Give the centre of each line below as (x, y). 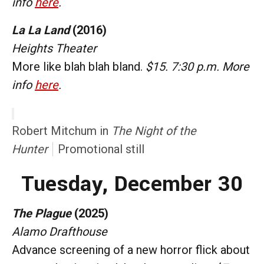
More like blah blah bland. (79, 66)
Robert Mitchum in (62, 131)
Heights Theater (54, 48)
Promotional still (101, 149)
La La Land (41, 30)
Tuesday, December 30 (132, 184)
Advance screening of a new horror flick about (131, 250)
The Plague (42, 213)
